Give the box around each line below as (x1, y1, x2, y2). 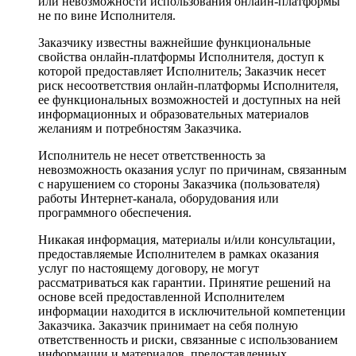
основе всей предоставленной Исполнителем (38, 289, 284, 304)
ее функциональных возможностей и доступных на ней (38, 92, 341, 106)
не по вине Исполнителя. (38, 8, 176, 22)
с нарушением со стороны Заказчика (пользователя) (38, 176, 319, 191)
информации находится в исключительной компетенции (38, 304, 346, 318)
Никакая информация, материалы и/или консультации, (38, 232, 335, 246)
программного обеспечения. (38, 205, 192, 219)
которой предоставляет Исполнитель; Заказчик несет (38, 64, 326, 78)
